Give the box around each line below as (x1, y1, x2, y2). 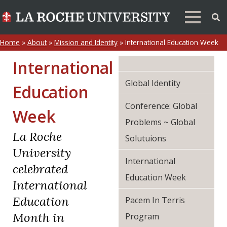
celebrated (13, 161, 68, 177)
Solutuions (125, 133, 166, 144)
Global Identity (125, 78, 180, 89)
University (13, 145, 71, 161)
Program (125, 211, 159, 222)
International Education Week (125, 37, 218, 47)
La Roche (13, 129, 62, 144)
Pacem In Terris (125, 195, 185, 206)
